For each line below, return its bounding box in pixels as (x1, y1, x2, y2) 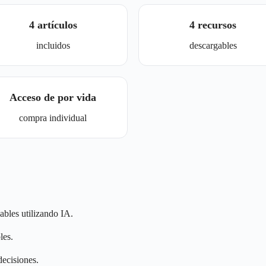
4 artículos (28, 19, 77, 31)
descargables (189, 40, 237, 50)
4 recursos (189, 19, 237, 31)
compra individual (19, 113, 87, 123)
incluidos (36, 40, 70, 50)
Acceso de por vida (9, 91, 97, 103)
